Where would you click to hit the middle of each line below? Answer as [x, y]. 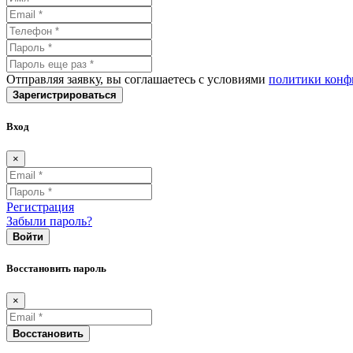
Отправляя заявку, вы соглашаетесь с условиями [137, 79]
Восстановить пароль [56, 269]
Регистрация [40, 207]
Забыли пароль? [49, 221]
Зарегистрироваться [65, 95]
